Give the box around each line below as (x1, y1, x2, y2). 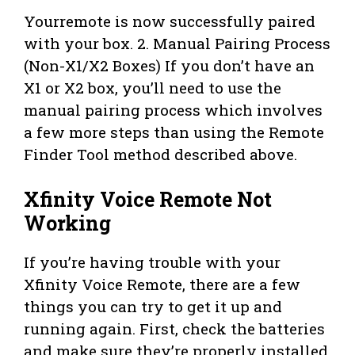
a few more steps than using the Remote (24, 121, 324, 142)
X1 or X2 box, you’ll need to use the (24, 77, 281, 97)
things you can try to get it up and (24, 296, 282, 317)
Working (24, 210, 111, 237)
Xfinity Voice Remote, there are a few (24, 274, 300, 295)
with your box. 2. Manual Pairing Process (24, 32, 330, 53)
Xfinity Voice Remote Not (24, 186, 272, 213)
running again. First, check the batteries (24, 319, 325, 339)
